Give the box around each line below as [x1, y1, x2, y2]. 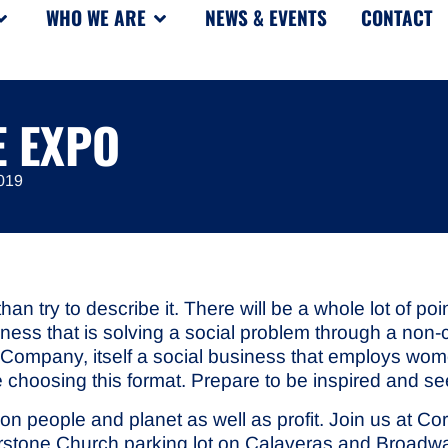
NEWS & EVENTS [205, 3, 328, 33]
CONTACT [361, 3, 434, 33]
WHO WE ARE [45, 3, 146, 33]
